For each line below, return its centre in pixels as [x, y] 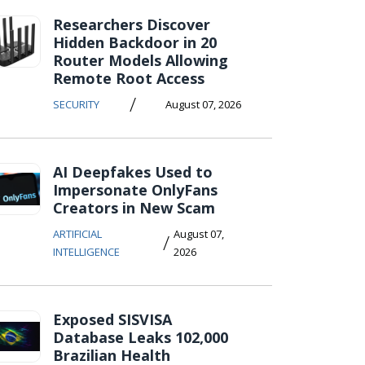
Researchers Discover [132, 24]
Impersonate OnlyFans [135, 190]
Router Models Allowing [141, 60]
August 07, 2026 [203, 104]
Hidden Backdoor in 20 [135, 42]
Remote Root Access [129, 78]
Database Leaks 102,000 [141, 337]
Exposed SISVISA [112, 319]
